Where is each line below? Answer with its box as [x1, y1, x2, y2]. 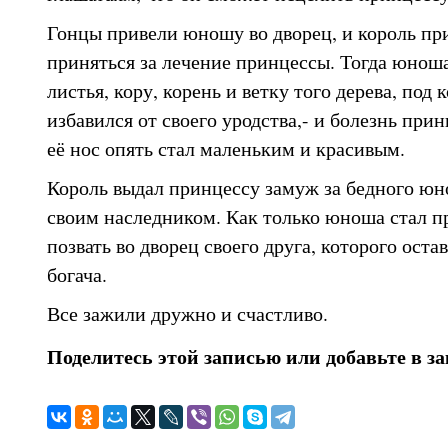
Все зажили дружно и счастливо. [46, 299, 328, 326]
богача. [46, 260, 107, 287]
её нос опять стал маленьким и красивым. [46, 135, 405, 161]
